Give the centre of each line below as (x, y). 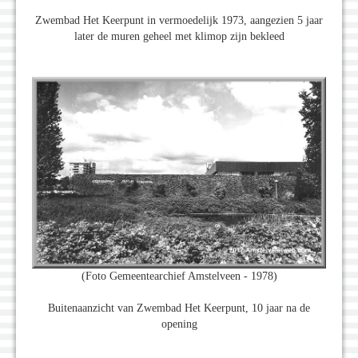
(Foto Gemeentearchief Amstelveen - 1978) (179, 276)
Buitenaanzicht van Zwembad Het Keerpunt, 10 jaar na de (179, 308)
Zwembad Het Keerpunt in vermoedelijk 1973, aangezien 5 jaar (179, 21)
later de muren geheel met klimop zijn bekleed (179, 37)
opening (179, 324)
